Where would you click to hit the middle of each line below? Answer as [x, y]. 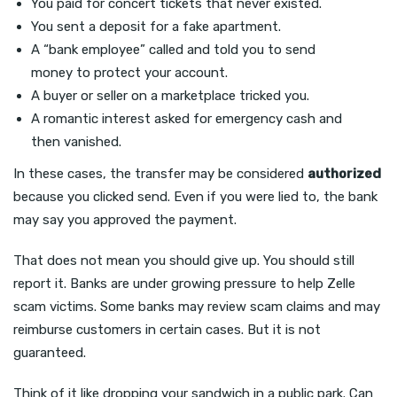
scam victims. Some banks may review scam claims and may [197, 306]
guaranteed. [50, 352]
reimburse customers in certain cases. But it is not [167, 329]
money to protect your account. [129, 72]
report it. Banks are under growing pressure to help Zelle [184, 283]
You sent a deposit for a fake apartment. [156, 26]
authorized [344, 173]
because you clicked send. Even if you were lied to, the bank [195, 196]
